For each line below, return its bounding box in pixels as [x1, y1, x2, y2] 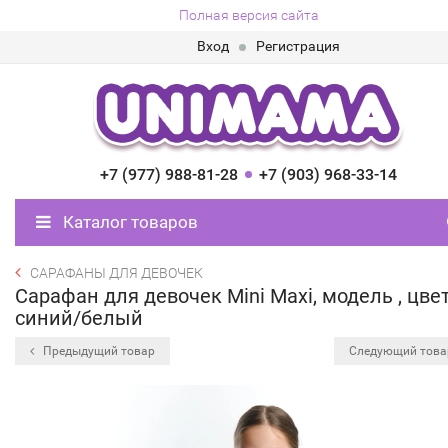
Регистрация [256, 38, 340, 54]
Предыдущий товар [40, 344, 155, 358]
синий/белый [15, 306, 143, 330]
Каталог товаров [59, 212, 198, 232]
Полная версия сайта [178, 7, 319, 23]
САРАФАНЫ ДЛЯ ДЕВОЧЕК [30, 265, 203, 281]
